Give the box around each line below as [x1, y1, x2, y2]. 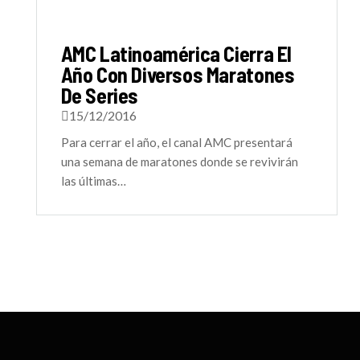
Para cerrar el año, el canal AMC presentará [60, 135, 292, 149]
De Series [60, 83, 138, 108]
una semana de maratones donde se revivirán [60, 154, 298, 169]
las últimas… [60, 174, 126, 188]
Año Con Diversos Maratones [60, 62, 295, 87]
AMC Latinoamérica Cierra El [60, 41, 292, 66]
